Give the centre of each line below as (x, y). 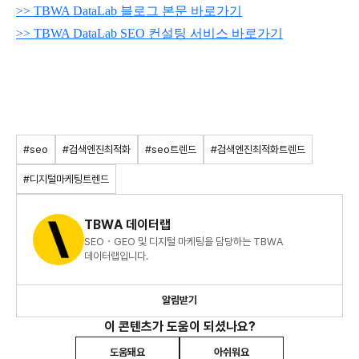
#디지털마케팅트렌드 (66, 179)
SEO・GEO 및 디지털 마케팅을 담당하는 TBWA (184, 241)
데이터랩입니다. (116, 256)
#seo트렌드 (171, 149)
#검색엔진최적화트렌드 (258, 149)
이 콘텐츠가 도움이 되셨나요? (179, 326)
